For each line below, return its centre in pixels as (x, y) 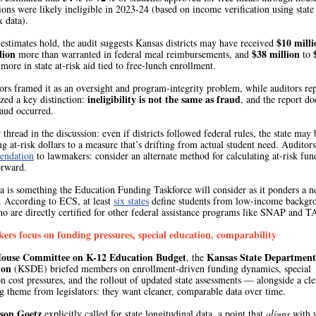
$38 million (276, 54)
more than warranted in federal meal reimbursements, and (134, 54)
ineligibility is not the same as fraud (163, 99)
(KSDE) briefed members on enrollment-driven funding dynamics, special (161, 268)
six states (131, 201)
